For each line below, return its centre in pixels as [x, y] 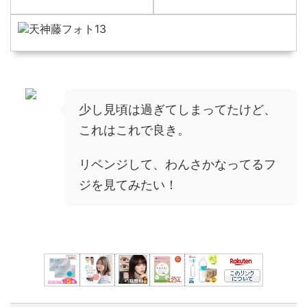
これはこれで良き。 [134, 130]
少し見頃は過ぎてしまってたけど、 [177, 109]
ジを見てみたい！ [128, 185]
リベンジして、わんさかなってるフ [177, 164]
